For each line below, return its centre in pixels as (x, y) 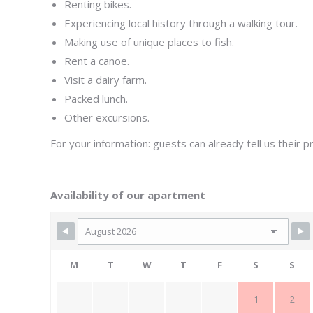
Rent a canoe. (97, 61)
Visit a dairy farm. (105, 80)
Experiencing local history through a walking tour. (181, 23)
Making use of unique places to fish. (149, 42)
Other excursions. (107, 117)
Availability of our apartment (128, 195)
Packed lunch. (96, 99)
